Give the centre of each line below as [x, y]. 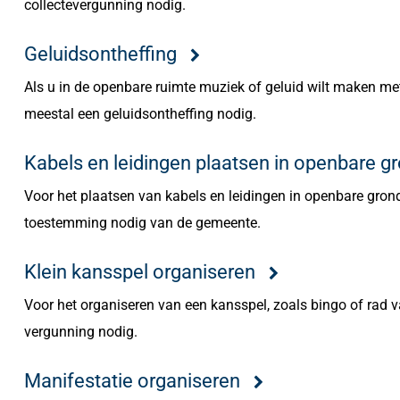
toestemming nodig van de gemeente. [142, 223]
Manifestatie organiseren [132, 380]
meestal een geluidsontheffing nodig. [140, 114]
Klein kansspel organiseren [139, 271]
